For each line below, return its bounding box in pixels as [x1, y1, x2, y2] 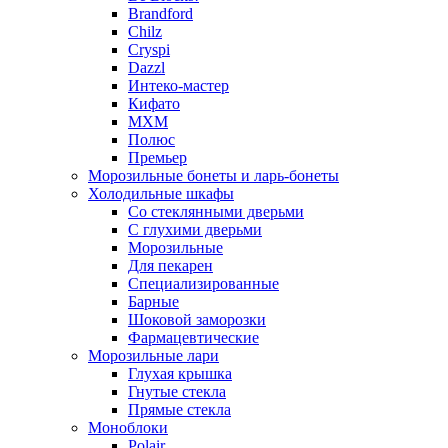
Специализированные [128, 274, 279, 292]
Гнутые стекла [128, 382, 226, 400]
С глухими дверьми [128, 220, 262, 238]
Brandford [128, 4, 193, 22]
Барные [128, 292, 179, 310]
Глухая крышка [128, 364, 232, 382]
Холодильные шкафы [88, 184, 234, 202]
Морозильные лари [88, 346, 219, 364]
